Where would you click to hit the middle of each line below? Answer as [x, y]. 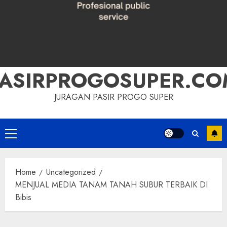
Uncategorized [71, 172]
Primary [23, 135]
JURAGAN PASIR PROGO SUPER [113, 97]
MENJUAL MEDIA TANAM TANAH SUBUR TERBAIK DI [111, 185]
